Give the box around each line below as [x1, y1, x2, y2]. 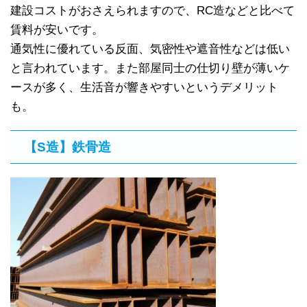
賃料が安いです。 [10, 23, 103, 36]
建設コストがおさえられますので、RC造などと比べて [10, 4, 295, 17]
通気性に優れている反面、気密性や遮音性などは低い [10, 42, 290, 56]
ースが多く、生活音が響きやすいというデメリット [10, 81, 278, 94]
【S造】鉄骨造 [24, 140, 111, 154]
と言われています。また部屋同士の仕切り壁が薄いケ [10, 62, 290, 75]
